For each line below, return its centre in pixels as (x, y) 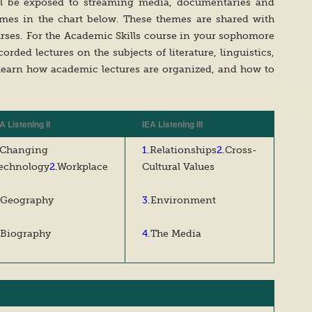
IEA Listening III (172, 124)
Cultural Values (178, 166)
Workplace (83, 166)
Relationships (183, 150)
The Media (176, 233)
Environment (183, 200)
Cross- (241, 150)
